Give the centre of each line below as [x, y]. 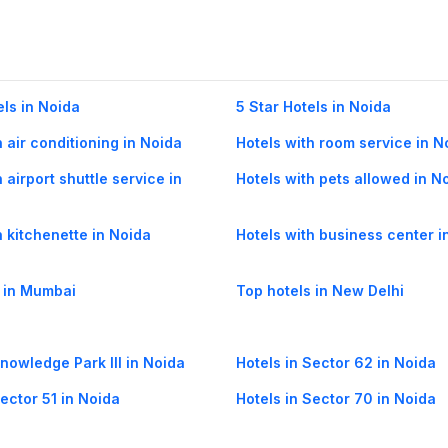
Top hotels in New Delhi [320, 291]
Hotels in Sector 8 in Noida [331, 435]
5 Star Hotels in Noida [313, 107]
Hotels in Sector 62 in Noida [336, 363]
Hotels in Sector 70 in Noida [336, 399]
